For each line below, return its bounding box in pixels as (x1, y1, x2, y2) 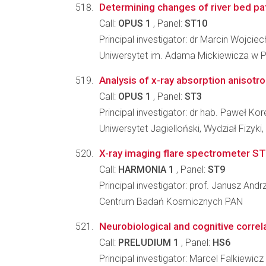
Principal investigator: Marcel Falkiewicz (99, 253, 264, 264)
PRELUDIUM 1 (118, 237, 179, 248)
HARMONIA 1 (118, 164, 174, 175)
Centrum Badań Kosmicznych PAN (99, 196, 243, 207)
